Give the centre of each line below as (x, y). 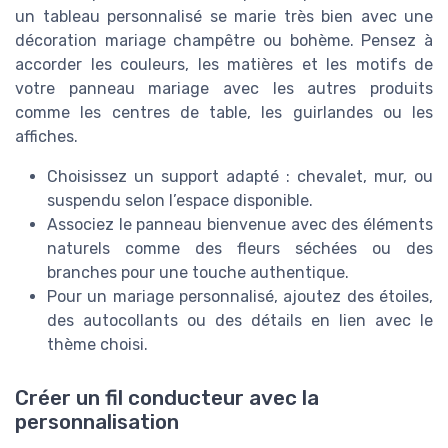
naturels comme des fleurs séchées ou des (240, 248)
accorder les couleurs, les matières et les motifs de (224, 64)
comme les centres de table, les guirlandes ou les (224, 112)
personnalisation (97, 421)
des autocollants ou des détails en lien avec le (240, 320)
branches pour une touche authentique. (198, 272)
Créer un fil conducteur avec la (167, 397)
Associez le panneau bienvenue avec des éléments (240, 224)
